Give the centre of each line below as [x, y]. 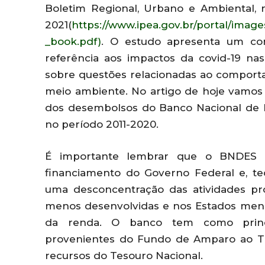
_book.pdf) [73, 42]
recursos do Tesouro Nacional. [124, 256]
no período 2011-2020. [102, 125]
